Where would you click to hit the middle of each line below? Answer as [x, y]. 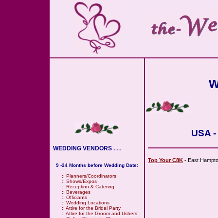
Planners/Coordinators [91, 176]
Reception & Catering [90, 187]
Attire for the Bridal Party [93, 208]
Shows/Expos [82, 181]
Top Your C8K [165, 160]
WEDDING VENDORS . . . [85, 148]
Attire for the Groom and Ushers [101, 213]
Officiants [77, 197]
